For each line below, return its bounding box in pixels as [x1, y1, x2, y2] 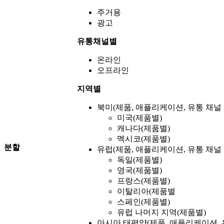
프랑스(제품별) [117, 176, 170, 185]
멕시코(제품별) [117, 134, 170, 143]
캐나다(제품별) [117, 124, 170, 133]
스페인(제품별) [117, 197, 170, 206]
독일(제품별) [117, 155, 162, 164]
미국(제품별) [117, 113, 162, 122]
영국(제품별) [117, 166, 162, 175]
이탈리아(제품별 [117, 187, 175, 196]
